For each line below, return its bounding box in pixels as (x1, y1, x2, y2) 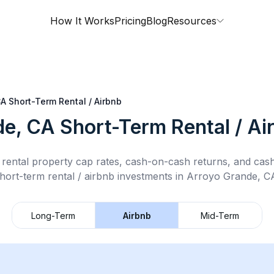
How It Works (50, 15, 114, 27)
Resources (167, 15, 217, 27)
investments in (114, 170, 187, 182)
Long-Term (31, 210, 76, 221)
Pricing (114, 15, 146, 27)
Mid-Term (201, 210, 240, 221)
